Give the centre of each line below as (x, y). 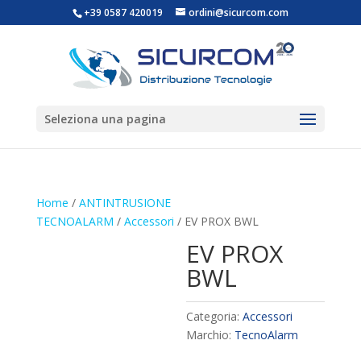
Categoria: (215, 316)
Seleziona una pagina (105, 119)
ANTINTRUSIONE (124, 203)
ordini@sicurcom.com (238, 12)
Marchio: (211, 335)
